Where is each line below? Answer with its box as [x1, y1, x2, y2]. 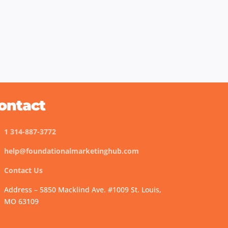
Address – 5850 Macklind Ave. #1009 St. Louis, [4, 184, 162, 194]
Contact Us [4, 165, 43, 175]
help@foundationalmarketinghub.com [4, 146, 139, 156]
